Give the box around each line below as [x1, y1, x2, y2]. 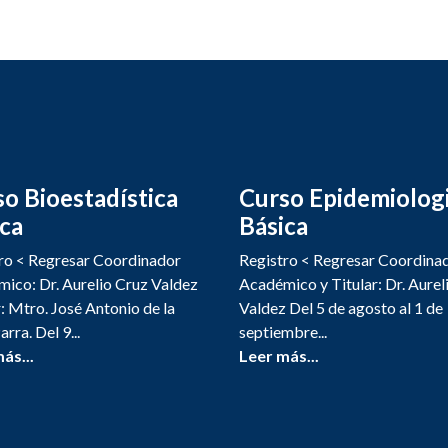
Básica [239, 211, 308, 240]
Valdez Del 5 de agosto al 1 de [239, 298, 443, 317]
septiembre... [239, 322, 327, 341]
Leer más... [239, 346, 319, 365]
